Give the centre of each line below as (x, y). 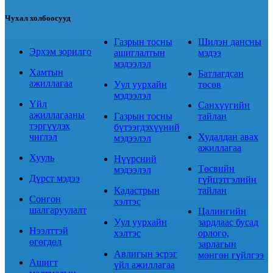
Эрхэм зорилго (60, 51)
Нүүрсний (135, 158)
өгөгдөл (45, 241)
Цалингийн (222, 211)
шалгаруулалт (58, 210)
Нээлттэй (49, 230)
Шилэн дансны (230, 41)
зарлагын (218, 244)
